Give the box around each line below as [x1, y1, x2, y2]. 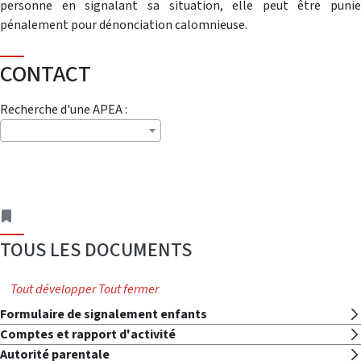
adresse [15, 206, 56, 224]
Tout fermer [98, 280, 159, 298]
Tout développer [10, 280, 96, 298]
